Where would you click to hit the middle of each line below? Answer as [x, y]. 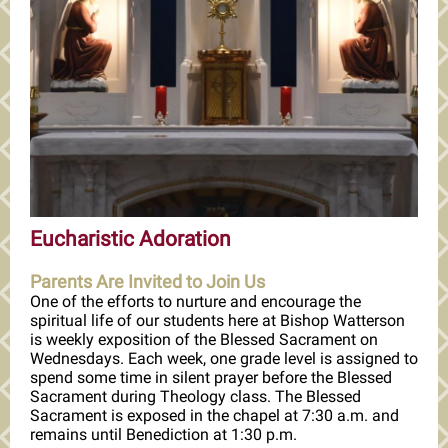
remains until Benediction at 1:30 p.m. [163, 434]
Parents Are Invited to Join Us [147, 281]
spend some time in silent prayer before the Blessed [211, 377]
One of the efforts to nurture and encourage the [195, 301]
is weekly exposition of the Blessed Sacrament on [204, 339]
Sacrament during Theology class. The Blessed [195, 396]
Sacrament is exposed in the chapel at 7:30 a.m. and [214, 415]
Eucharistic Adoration [130, 239]
